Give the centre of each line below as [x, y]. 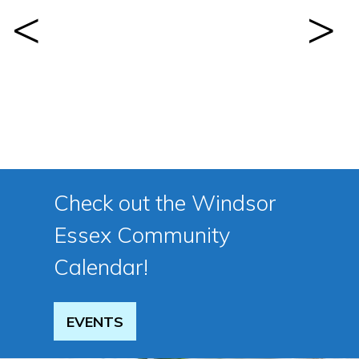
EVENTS [95, 322]
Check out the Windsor [165, 203]
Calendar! [101, 267]
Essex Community [142, 235]
